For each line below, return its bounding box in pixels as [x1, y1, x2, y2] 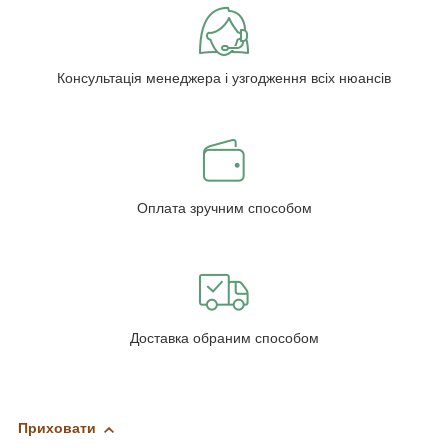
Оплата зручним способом [136, 200, 312, 217]
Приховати [18, 420, 96, 437]
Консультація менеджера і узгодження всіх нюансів [57, 70, 391, 87]
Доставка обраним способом [129, 330, 319, 347]
